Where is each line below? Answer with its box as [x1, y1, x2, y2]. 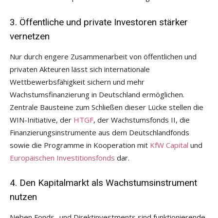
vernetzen [10, 30, 50, 42]
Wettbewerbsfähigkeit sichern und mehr [10, 76, 145, 87]
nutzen [10, 191, 37, 202]
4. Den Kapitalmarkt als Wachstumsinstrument [10, 177, 197, 188]
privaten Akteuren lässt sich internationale [10, 64, 150, 74]
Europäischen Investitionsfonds [10, 152, 115, 163]
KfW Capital [150, 140, 188, 150]
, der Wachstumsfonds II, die [93, 114, 190, 125]
